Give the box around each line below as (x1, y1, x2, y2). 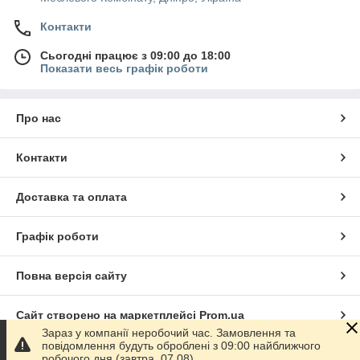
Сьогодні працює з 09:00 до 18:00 (40, 49, 231, 62)
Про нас (16, 112, 61, 125)
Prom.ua (199, 309, 244, 321)
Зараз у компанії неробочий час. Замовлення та (42, 326, 296, 339)
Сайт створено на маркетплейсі (16, 309, 199, 321)
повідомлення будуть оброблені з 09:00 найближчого (42, 339, 321, 352)
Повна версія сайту (16, 269, 127, 282)
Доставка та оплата (16, 190, 127, 203)
